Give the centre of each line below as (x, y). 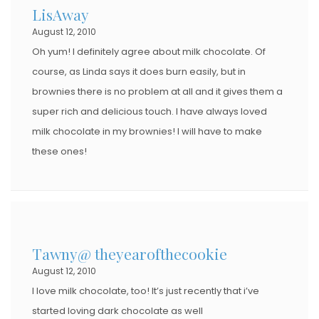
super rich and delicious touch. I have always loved (150, 111)
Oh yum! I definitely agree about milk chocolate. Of (149, 51)
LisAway (61, 14)
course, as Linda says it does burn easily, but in (139, 71)
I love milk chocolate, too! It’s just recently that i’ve (146, 291)
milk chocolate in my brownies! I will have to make (147, 131)
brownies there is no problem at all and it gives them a (157, 91)
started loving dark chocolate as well (117, 310)
